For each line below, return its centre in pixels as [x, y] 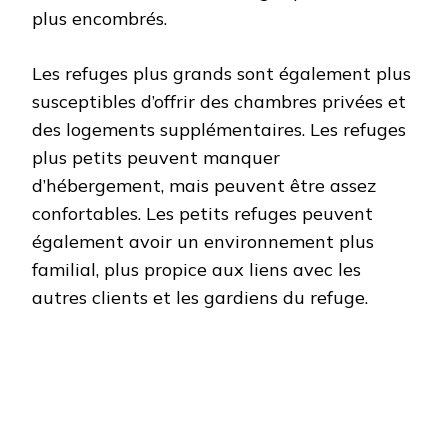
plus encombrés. [102, 18]
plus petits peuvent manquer [156, 157]
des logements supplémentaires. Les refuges [219, 129]
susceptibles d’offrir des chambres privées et [219, 101]
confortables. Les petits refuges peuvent [202, 213]
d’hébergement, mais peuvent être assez [204, 185]
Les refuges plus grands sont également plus [221, 73]
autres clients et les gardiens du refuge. [200, 297]
